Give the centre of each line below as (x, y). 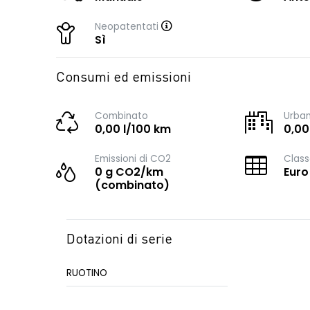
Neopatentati (128, 27)
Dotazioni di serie (119, 240)
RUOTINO (87, 273)
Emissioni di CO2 (133, 159)
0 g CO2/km (129, 172)
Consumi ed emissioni (124, 78)
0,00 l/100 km (133, 129)
